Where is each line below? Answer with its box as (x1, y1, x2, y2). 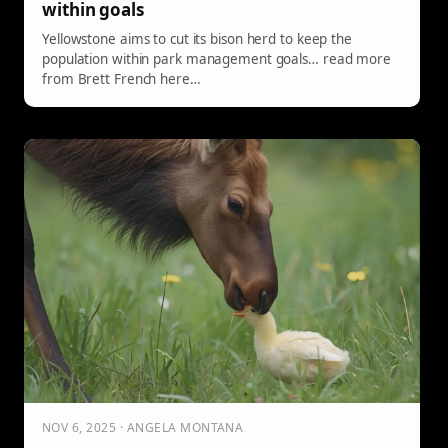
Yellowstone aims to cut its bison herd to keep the (42, 30, 352, 49)
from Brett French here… (42, 70, 201, 89)
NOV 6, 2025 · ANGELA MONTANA (42, 419, 244, 437)
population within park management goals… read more (42, 50, 391, 69)
